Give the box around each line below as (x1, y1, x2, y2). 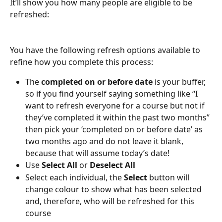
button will (147, 171, 191, 183)
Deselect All (90, 160, 135, 171)
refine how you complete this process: (10, 56, 153, 68)
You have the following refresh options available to (10, 45, 202, 56)
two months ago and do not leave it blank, (25, 136, 185, 147)
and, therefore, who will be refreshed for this (25, 195, 196, 207)
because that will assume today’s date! (25, 148, 169, 159)
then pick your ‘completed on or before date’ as (25, 124, 205, 135)
